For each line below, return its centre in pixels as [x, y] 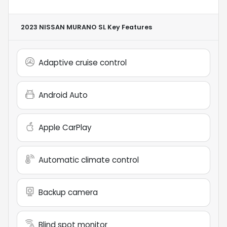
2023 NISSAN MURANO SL [63, 27]
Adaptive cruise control [83, 62]
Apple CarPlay [65, 127]
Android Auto [63, 95]
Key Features [129, 27]
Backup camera [68, 192]
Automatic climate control [89, 160]
